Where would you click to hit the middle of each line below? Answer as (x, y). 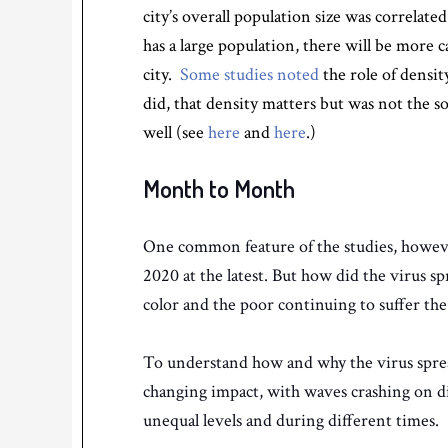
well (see (175, 132)
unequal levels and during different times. (293, 420)
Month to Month (219, 188)
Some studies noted (249, 74)
